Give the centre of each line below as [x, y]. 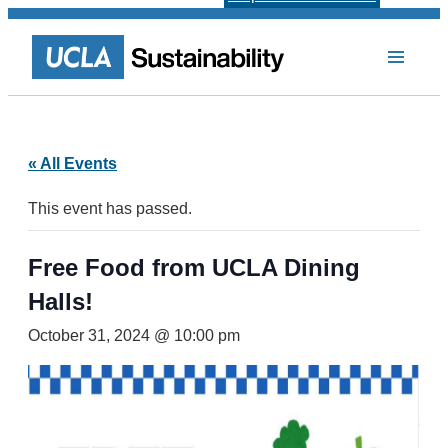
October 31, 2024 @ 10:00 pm [134, 335]
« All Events [72, 163]
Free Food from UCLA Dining [194, 267]
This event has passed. [110, 208]
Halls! [60, 301]
